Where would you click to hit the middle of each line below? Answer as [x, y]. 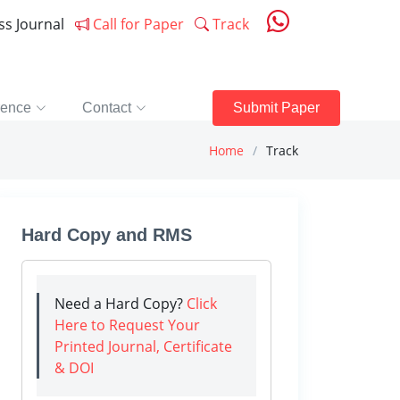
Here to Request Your [127, 325]
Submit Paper [277, 108]
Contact [106, 108]
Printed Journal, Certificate [143, 346]
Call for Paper [137, 24]
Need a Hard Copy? [121, 304]
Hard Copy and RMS [107, 235]
